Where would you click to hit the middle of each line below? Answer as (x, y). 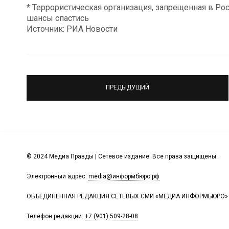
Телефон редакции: (56, 216)
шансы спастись (58, 18)
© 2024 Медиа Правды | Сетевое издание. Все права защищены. (122, 156)
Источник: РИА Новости (72, 29)
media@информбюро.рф (124, 176)
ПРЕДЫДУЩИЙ (128, 88)
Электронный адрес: (58, 176)
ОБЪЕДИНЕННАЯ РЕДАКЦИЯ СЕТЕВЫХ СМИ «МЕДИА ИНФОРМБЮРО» (127, 196)
